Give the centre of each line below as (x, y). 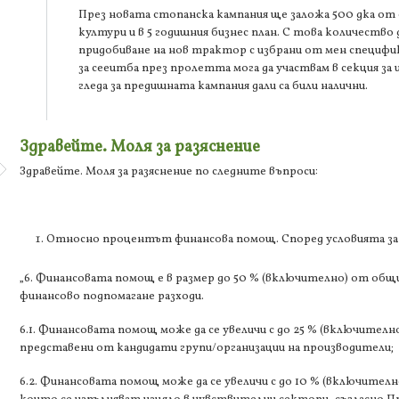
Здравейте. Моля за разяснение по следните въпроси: (169, 172)
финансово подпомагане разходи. (112, 297)
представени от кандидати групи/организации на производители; (207, 349)
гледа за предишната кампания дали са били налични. (223, 87)
